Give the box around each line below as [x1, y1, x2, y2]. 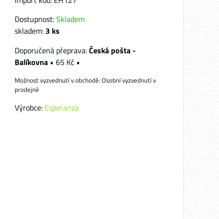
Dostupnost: [15, 13, 56, 25]
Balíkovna [15, 56, 50, 68]
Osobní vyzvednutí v [102, 75, 156, 85]
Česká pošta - [89, 44, 136, 56]
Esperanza [44, 102, 79, 113]
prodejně [15, 85, 39, 94]
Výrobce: [15, 102, 44, 113]
